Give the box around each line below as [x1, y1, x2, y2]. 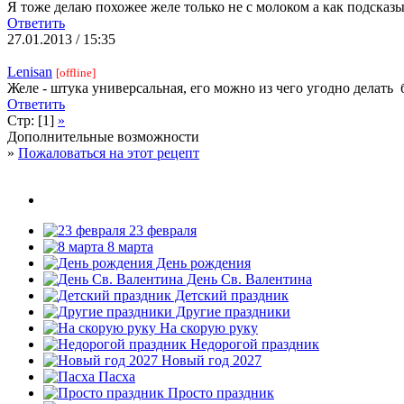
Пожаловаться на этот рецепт [18, 144, 199, 161]
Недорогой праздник [187, 335, 319, 352]
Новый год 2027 [158, 352, 262, 368]
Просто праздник [164, 384, 274, 400]
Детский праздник [171, 287, 289, 303]
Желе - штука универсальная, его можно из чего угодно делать [7, 79, 397, 96]
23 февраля [125, 222, 197, 238]
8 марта [104, 238, 153, 254]
